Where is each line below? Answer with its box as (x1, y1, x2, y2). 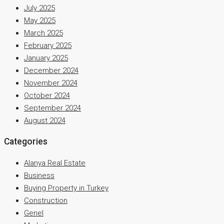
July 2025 (24, 3, 55, 12)
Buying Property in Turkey (24, 183, 108, 192)
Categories (4, 136, 47, 147)
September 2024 (24, 103, 81, 112)
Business (24, 170, 54, 180)
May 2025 (24, 15, 55, 25)
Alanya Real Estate (24, 158, 85, 167)
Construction (24, 195, 67, 205)
